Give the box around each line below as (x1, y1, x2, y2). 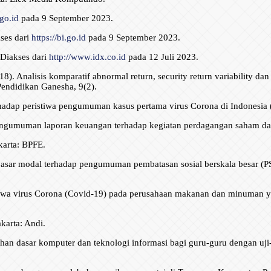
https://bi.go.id (31, 33, 86, 43)
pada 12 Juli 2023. (125, 52, 198, 62)
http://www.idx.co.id (48, 52, 126, 62)
